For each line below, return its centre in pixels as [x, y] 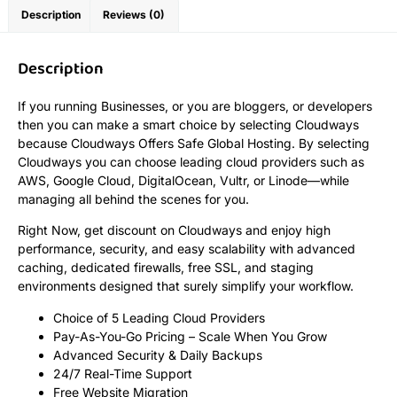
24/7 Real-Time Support [123, 373]
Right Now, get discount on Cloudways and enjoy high [174, 230]
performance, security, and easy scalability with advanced [187, 249]
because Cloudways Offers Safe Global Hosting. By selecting [194, 144]
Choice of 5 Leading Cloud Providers [159, 317]
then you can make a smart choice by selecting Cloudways [188, 125]
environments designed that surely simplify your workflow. [186, 286]
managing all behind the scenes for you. [133, 199]
